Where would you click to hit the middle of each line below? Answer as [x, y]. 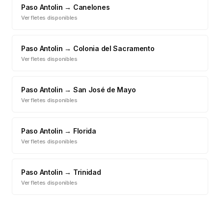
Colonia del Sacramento [114, 48]
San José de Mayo [104, 90]
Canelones [91, 7]
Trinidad [87, 172]
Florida [84, 131]
